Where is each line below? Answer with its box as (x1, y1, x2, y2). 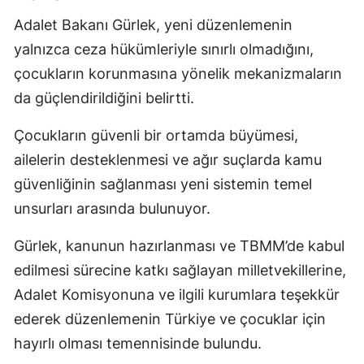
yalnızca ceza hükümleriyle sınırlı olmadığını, (14, 41, 314, 58)
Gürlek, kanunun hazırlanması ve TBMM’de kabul (14, 237, 344, 255)
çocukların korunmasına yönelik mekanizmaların (14, 65, 342, 83)
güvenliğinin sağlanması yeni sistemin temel (14, 175, 312, 193)
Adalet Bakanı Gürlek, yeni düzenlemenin (14, 16, 292, 34)
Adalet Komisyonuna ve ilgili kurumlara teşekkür (14, 286, 340, 304)
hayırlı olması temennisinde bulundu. (14, 335, 262, 353)
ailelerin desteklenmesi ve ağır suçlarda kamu (14, 151, 322, 169)
